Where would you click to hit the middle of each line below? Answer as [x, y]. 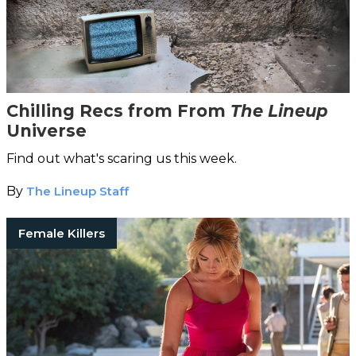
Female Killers [62, 233]
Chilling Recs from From [118, 110]
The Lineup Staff [77, 191]
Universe [46, 130]
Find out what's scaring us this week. [122, 158]
